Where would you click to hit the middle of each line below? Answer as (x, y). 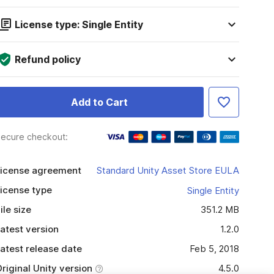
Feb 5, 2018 (214, 249)
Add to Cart (99, 102)
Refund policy (47, 59)
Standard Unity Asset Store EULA (168, 170)
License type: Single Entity (79, 24)
